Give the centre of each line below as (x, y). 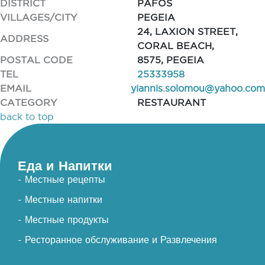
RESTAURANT (171, 102)
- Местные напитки (60, 199)
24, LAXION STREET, (187, 31)
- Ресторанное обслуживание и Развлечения (117, 240)
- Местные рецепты (62, 179)
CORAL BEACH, (175, 46)
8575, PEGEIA (170, 60)
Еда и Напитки (65, 165)
